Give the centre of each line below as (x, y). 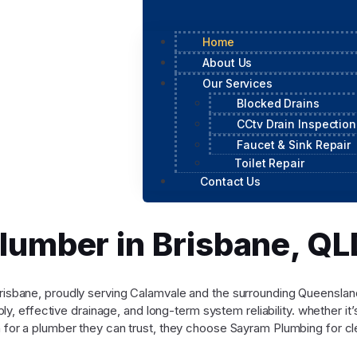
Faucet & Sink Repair (294, 144)
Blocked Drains (278, 103)
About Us (228, 62)
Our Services (237, 83)
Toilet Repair (269, 163)
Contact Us (231, 181)
